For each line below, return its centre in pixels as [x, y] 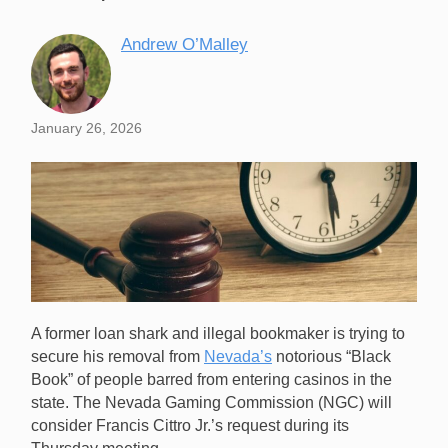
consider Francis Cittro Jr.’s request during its [190, 426]
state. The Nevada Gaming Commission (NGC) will [211, 403]
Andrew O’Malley [184, 45]
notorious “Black [331, 357]
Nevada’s [238, 357]
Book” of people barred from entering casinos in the [211, 380]
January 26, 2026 [86, 128]
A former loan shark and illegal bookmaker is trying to [218, 334]
